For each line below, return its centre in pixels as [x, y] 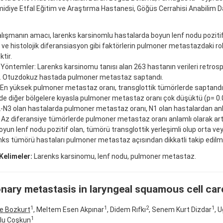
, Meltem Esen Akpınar [68, 209]
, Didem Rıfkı [126, 209]
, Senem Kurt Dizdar [180, 209]
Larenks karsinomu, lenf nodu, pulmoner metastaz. [114, 156]
